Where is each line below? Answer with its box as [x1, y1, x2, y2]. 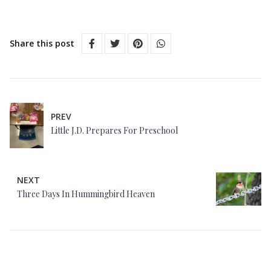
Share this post [10, 38, 74, 49]
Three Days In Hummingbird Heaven [17, 188, 155, 200]
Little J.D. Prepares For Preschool [51, 124, 178, 136]
